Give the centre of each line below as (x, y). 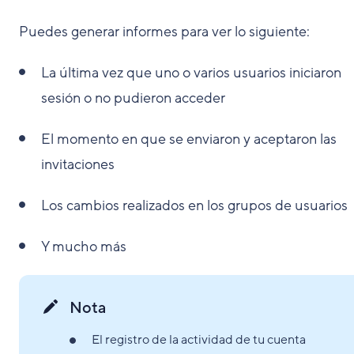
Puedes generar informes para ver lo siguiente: (164, 32)
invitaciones (78, 164)
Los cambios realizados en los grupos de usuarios (194, 205)
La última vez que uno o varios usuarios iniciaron (191, 73)
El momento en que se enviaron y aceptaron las (189, 139)
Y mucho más (84, 247)
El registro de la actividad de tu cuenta (199, 340)
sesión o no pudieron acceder (133, 98)
